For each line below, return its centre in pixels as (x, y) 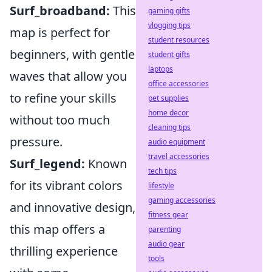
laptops (161, 69)
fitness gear (168, 215)
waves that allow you (68, 76)
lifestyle (161, 185)
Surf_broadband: (60, 11)
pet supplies (168, 98)
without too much (60, 120)
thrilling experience (64, 251)
